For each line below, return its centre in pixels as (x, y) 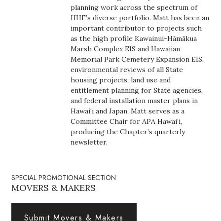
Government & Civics (65, 202)
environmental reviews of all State (127, 70)
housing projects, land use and (121, 80)
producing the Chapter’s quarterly (128, 132)
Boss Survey (52, 9)
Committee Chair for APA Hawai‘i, (127, 121)
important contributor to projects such (136, 28)
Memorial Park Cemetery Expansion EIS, (137, 59)
